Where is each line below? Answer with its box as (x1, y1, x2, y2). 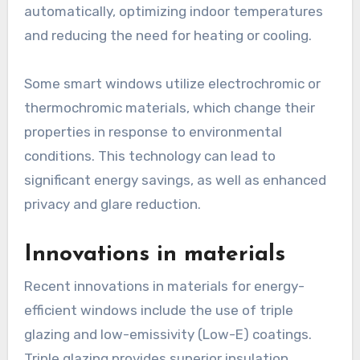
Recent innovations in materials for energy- (23, 278, 305, 295)
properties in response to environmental (23, 123, 282, 140)
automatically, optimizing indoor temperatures (23, 2, 323, 19)
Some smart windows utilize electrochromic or (23, 75, 321, 92)
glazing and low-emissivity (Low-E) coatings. (23, 326, 312, 343)
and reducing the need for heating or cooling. (23, 27, 312, 43)
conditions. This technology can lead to (23, 147, 276, 164)
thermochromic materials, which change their (23, 99, 315, 116)
